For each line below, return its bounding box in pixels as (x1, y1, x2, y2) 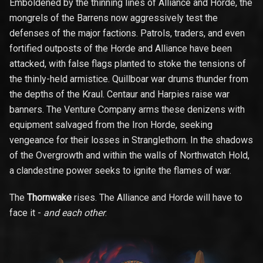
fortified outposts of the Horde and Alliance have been (9, 43, 232, 54)
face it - (9, 207, 43, 218)
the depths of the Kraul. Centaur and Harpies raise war (9, 89, 230, 100)
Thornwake (27, 192, 72, 203)
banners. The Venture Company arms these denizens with (9, 104, 245, 115)
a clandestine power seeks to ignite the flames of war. (9, 165, 231, 176)
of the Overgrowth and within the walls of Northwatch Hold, (9, 150, 249, 161)
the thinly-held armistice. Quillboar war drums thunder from (9, 73, 248, 85)
